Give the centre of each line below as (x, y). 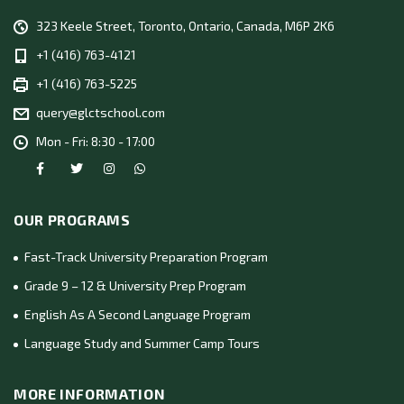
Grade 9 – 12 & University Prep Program (135, 285)
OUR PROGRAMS (72, 219)
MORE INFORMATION (90, 393)
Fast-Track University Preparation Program (146, 256)
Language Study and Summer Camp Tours (142, 343)
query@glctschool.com (101, 112)
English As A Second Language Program (138, 314)
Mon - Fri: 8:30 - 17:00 (96, 141)
